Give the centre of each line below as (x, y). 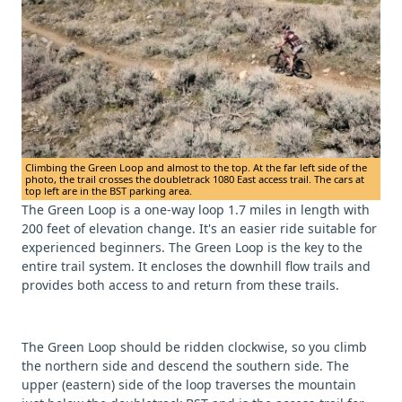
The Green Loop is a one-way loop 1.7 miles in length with (196, 209)
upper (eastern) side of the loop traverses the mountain (189, 384)
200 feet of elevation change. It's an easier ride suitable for (199, 228)
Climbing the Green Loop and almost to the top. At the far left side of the (196, 167)
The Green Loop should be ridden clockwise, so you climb (194, 346)
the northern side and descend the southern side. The (185, 365)
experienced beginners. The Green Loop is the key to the (192, 247)
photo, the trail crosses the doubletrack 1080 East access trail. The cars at (195, 179)
